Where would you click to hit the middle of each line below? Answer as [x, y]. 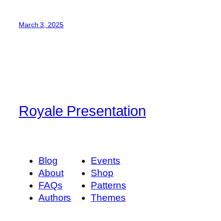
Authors [55, 197]
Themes [108, 197]
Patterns [109, 185]
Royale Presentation [83, 111]
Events [106, 160]
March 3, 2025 [41, 24]
